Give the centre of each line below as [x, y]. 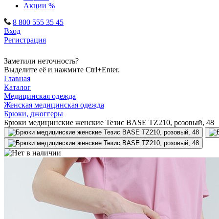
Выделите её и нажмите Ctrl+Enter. [62, 70]
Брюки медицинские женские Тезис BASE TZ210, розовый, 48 [109, 122]
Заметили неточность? [41, 61]
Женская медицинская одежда [54, 105]
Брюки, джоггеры [33, 114]
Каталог [17, 87]
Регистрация [25, 40]
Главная [17, 78]
